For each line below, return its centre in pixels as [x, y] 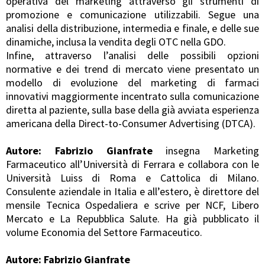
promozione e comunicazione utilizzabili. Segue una [132, 14]
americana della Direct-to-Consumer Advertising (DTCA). [131, 123]
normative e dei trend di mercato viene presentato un [132, 69]
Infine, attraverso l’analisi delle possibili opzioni [132, 55]
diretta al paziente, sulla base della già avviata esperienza [132, 109]
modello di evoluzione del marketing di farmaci [132, 82]
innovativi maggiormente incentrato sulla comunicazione [132, 96]
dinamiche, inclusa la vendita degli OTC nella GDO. [116, 41]
